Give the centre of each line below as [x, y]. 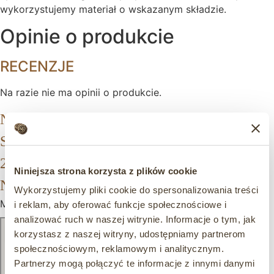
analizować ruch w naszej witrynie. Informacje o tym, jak [135, 219]
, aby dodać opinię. [146, 204]
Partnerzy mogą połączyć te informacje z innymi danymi [135, 263]
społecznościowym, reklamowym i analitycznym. [119, 249]
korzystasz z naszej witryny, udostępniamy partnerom [130, 234]
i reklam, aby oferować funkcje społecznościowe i [120, 205]
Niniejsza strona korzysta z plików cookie [106, 171]
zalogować [76, 204]
